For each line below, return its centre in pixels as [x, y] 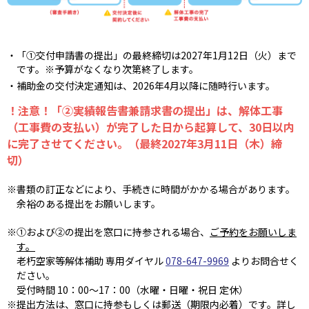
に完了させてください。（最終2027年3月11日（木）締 [144, 143]
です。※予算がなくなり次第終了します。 [108, 69]
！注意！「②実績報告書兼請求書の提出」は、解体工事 [145, 110]
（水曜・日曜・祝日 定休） [189, 289]
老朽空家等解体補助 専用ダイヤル [91, 260]
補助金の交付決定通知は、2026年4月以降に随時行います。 [146, 85]
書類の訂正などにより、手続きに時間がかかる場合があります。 [156, 189]
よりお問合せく [264, 260]
